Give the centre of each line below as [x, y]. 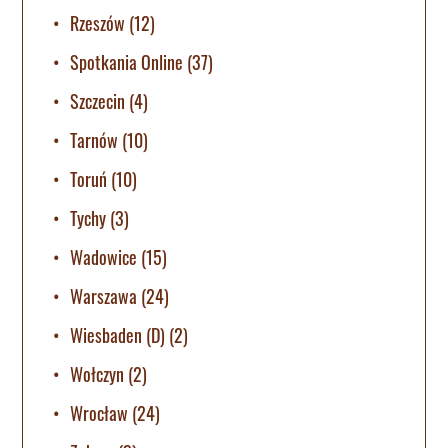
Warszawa [104, 295]
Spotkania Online [127, 61]
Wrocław [99, 412]
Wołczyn [97, 373]
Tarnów [94, 139]
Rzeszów [98, 22]
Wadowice [104, 256]
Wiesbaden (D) [118, 334]
